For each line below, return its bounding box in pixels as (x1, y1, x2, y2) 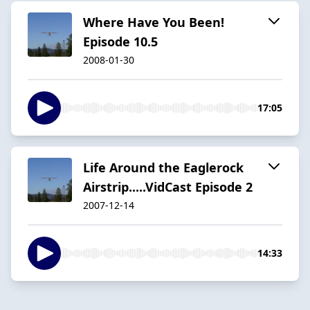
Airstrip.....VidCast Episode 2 (83, 178, 253, 195)
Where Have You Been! (83, 13, 224, 30)
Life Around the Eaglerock (83, 158, 244, 176)
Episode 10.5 (83, 33, 158, 50)
